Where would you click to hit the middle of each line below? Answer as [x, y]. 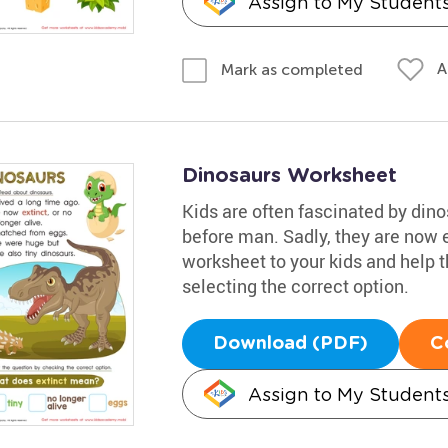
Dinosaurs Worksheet [289, 175]
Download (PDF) [290, 343]
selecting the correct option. [295, 285]
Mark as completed [291, 69]
